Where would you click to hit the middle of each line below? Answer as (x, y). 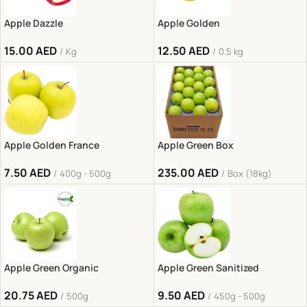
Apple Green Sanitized (208, 267)
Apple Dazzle (34, 23)
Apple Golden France (52, 145)
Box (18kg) (249, 174)
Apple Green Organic (51, 267)
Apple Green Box (195, 145)
